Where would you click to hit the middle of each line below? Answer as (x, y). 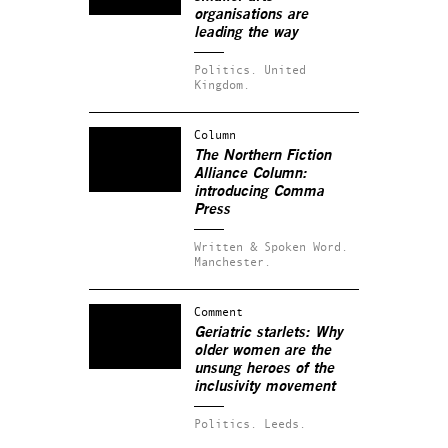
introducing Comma (259, 191)
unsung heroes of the (264, 368)
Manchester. (232, 261)
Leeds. (285, 423)
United (285, 69)
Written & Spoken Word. (271, 246)
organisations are (251, 14)
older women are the (262, 350)
